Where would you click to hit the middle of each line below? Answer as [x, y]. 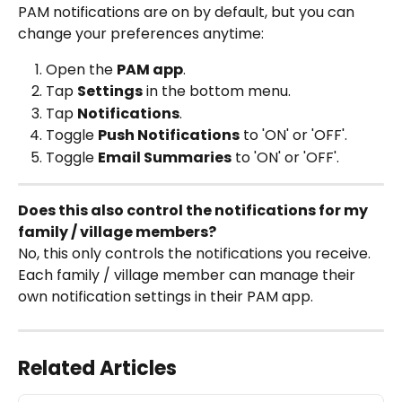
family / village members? [117, 232]
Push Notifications [169, 135]
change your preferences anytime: [141, 33]
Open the [81, 69]
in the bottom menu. [217, 92]
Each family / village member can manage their [188, 275]
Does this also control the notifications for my [194, 211]
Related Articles [97, 369]
